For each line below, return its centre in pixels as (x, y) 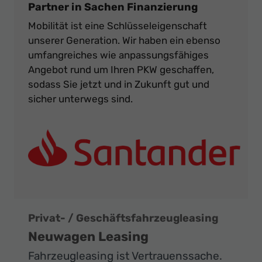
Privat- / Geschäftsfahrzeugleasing (123, 218)
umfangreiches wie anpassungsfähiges (118, 55)
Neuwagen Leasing (88, 237)
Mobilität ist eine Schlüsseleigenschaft (118, 26)
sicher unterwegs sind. (80, 99)
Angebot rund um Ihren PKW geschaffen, (121, 70)
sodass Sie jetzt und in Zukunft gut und (119, 85)
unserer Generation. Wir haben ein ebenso (124, 41)
